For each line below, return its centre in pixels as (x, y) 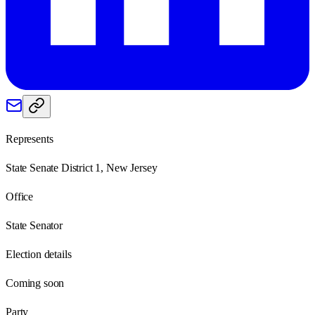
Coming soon (35, 283)
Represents (30, 139)
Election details (39, 254)
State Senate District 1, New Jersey (82, 167)
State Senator (34, 225)
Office (20, 196)
